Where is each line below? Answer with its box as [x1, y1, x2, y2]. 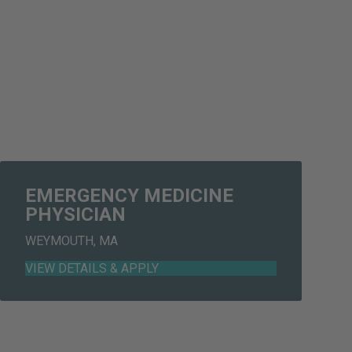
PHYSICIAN [25, 203, 126, 226]
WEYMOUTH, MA [25, 233, 118, 249]
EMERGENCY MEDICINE [25, 185, 233, 207]
